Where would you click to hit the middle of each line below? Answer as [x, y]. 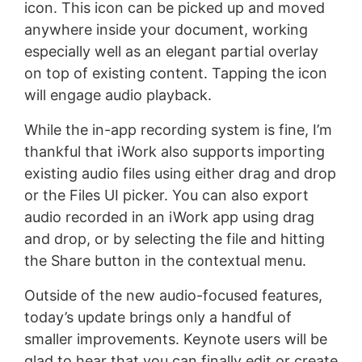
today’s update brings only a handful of [158, 318]
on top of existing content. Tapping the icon [175, 74]
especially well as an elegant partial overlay [171, 52]
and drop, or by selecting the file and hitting [174, 239]
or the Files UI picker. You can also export [166, 196]
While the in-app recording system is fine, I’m [178, 130]
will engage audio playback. [118, 95]
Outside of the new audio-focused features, [173, 296]
